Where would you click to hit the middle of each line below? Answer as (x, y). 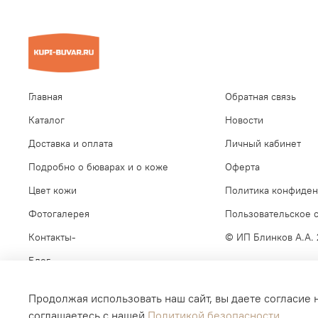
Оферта (242, 166)
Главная (45, 96)
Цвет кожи (53, 190)
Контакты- (52, 237)
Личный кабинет (263, 143)
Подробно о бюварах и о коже (98, 166)
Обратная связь (261, 96)
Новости (244, 120)
